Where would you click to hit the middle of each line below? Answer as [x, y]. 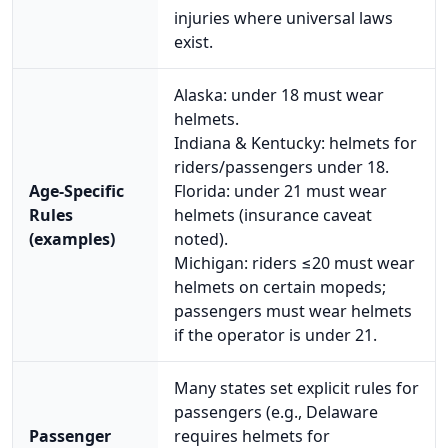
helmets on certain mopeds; [280, 286]
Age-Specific [76, 190]
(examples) [72, 238]
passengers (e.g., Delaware [276, 411]
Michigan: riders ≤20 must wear [294, 262]
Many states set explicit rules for [296, 387]
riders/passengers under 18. [281, 166]
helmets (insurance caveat [273, 214]
